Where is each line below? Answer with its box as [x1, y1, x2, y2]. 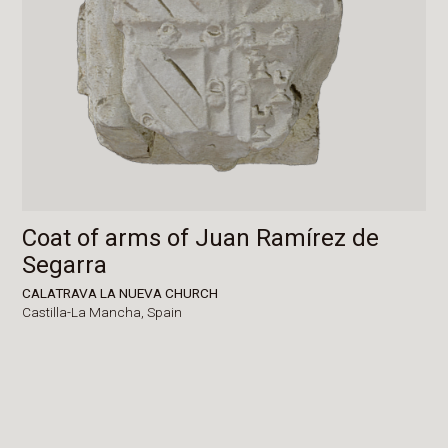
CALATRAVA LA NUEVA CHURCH [22, 284, 219, 301]
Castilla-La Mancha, [22, 304, 148, 321]
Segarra [22, 250, 108, 279]
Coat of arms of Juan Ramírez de [22, 223, 380, 252]
